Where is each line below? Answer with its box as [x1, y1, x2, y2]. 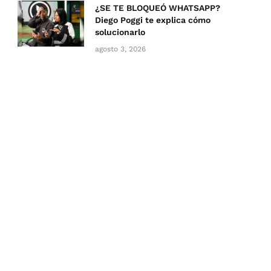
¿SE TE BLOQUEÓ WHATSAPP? [95, 3, 220, 13]
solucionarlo [95, 27, 145, 38]
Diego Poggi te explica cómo [95, 15, 211, 25]
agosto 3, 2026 [95, 45, 146, 54]
